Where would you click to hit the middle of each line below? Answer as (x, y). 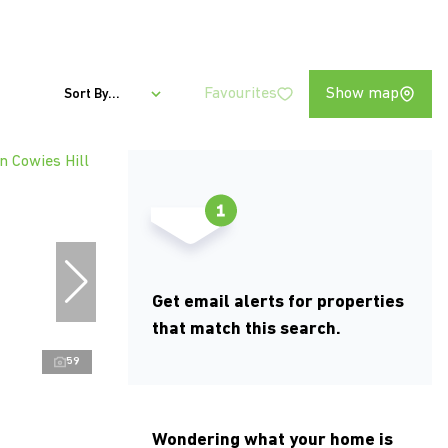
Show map (362, 94)
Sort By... (92, 94)
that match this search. (246, 330)
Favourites (240, 94)
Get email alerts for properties (278, 303)
